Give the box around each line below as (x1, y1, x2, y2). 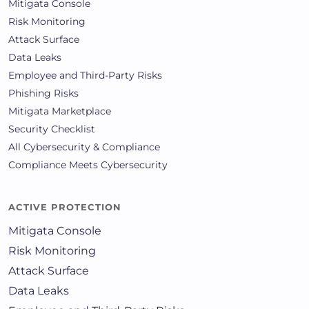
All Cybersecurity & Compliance (8, 141, 160, 154)
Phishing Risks (8, 87, 79, 100)
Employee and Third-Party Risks (8, 69, 162, 82)
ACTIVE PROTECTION (8, 201, 121, 213)
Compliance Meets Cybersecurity (8, 159, 168, 172)
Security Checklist (8, 123, 95, 136)
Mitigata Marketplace (8, 105, 111, 118)
